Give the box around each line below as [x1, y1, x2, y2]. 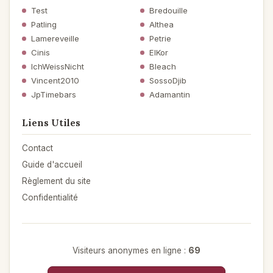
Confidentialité [22, 192, 78, 202]
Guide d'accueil [22, 159, 82, 169]
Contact [22, 143, 53, 153]
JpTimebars [31, 89, 76, 99]
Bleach [149, 61, 176, 71]
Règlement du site [22, 175, 91, 186]
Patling [31, 19, 57, 29]
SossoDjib [149, 75, 186, 85]
